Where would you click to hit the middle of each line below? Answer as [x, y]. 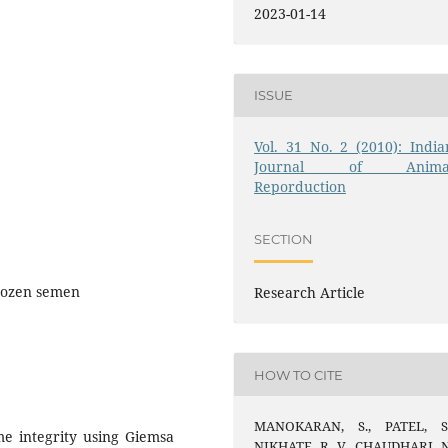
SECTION [284, 238]
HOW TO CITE [299, 374]
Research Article [310, 293]
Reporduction [300, 186]
